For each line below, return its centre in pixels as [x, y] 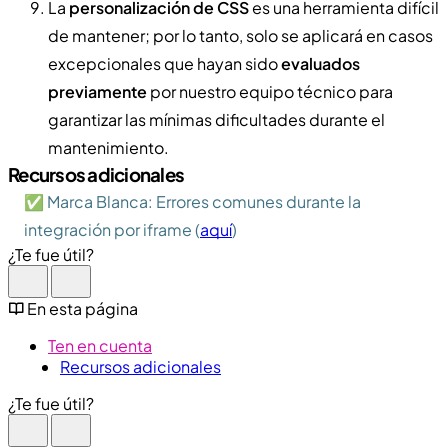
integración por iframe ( [112, 229]
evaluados [320, 63]
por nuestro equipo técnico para [270, 91]
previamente [97, 91]
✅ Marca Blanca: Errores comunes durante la [192, 201]
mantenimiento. [108, 147]
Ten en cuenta [100, 345]
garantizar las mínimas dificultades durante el [216, 119]
